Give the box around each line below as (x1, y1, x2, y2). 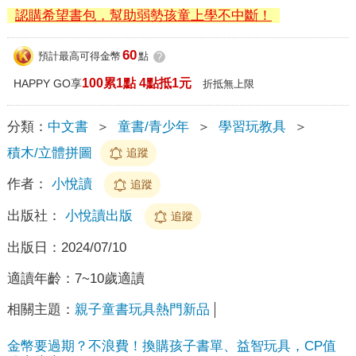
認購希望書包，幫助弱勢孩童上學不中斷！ (14, 7, 272, 23)
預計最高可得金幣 (37, 50, 121, 63)
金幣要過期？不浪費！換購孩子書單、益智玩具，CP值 (6, 338, 336, 354)
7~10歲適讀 (74, 270, 145, 286)
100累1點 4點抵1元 (81, 75, 192, 90)
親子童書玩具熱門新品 (74, 301, 210, 317)
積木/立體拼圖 (6, 145, 92, 161)
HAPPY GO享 (13, 76, 82, 90)
